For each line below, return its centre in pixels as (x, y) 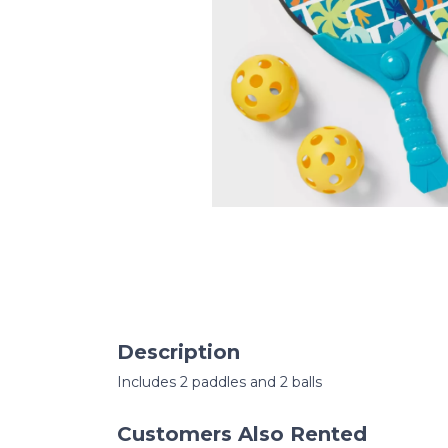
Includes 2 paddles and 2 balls (219, 382)
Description (178, 352)
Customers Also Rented (242, 434)
